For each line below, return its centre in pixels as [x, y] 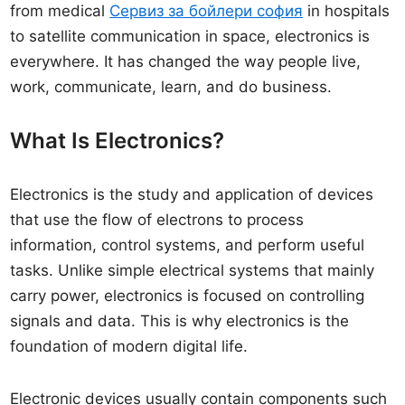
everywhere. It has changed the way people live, [186, 61]
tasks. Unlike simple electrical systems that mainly [193, 270]
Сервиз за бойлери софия [207, 11]
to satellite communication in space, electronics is [190, 36]
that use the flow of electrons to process [157, 220]
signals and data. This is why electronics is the [180, 321]
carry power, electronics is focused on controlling [188, 296]
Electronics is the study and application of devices [192, 194]
